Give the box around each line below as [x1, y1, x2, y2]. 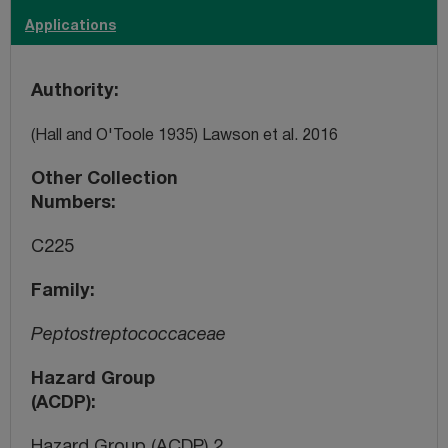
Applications [25, 19, 116, 33]
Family [31, 282, 90, 300]
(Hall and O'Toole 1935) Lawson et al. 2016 [31, 128, 338, 143]
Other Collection [31, 170, 178, 188]
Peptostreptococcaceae [31, 326, 226, 344]
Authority [31, 82, 114, 100]
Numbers [31, 194, 111, 212]
